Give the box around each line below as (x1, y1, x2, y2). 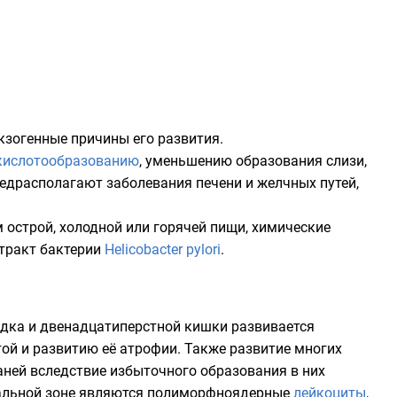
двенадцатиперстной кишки (40, 318, 228, 335)
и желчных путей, (242, 175, 359, 191)
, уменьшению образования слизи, (139, 152, 367, 169)
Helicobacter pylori (105, 241, 221, 258)
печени (196, 175, 242, 191)
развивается (228, 318, 315, 335)
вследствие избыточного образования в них (27, 362, 325, 379)
